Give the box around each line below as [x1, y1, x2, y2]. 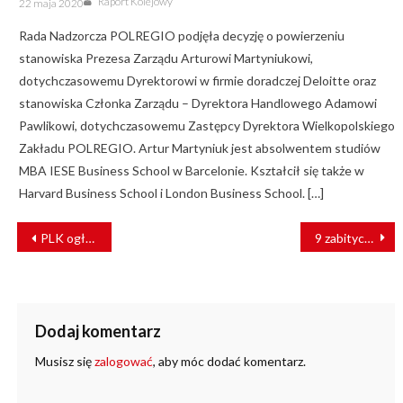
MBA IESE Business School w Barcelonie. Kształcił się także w [18, 163, 364, 179]
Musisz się [34, 354, 94, 370]
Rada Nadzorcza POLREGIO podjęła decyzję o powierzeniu [18, 28, 345, 44]
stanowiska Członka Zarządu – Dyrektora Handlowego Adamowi [18, 95, 377, 112]
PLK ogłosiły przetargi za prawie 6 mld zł [40, 230, 85, 246]
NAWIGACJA [15, 219, 137, 240]
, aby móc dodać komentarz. [152, 354, 306, 370]
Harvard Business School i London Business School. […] [18, 185, 324, 201]
